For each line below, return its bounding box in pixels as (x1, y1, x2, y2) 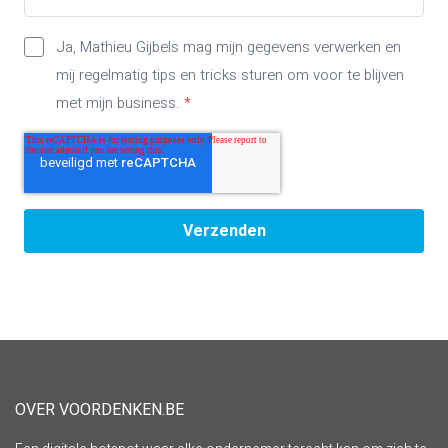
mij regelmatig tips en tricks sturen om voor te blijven (56, 64, 404, 87)
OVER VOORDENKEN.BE (15, 398, 184, 423)
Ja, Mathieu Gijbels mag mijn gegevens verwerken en (56, 36, 401, 59)
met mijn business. (56, 92, 184, 115)
